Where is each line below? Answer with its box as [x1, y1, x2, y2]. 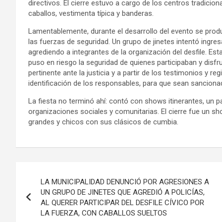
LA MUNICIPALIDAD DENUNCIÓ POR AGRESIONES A [41, 177, 209, 186]
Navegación [15, 162, 99, 181]
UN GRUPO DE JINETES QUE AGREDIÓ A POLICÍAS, [41, 187, 205, 197]
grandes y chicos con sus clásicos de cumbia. [28, 117, 178, 126]
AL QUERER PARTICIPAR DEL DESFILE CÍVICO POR [41, 198, 204, 207]
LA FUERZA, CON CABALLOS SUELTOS [41, 208, 167, 218]
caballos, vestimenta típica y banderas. [28, 8, 154, 18]
